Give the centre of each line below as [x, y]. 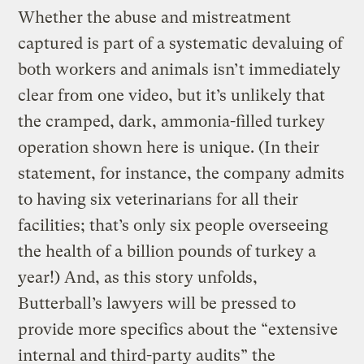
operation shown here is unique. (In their [169, 147]
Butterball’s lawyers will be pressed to [157, 303]
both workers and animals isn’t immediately [180, 69]
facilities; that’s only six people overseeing [173, 225]
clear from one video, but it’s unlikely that [172, 95]
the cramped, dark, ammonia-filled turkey [172, 121]
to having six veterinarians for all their [158, 199]
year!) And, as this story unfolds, [138, 277]
